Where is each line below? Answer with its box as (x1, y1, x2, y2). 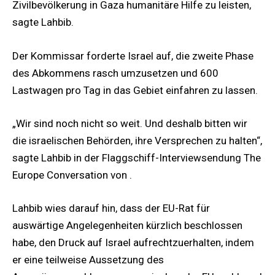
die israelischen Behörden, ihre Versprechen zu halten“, (12, 134, 262, 147)
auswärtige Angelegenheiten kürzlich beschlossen (12, 219, 242, 231)
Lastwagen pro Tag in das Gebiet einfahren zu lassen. (12, 83, 258, 96)
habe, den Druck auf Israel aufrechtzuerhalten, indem (12, 236, 254, 249)
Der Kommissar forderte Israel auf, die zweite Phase (12, 49, 254, 62)
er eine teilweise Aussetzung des (12, 253, 164, 266)
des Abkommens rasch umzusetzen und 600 (12, 66, 219, 79)
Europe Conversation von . (12, 168, 132, 181)
